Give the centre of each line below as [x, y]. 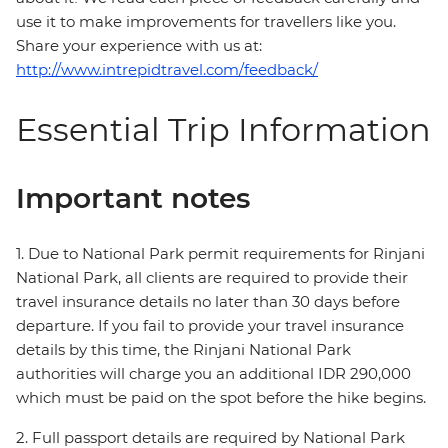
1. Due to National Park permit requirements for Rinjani [220, 254]
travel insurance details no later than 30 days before [208, 302]
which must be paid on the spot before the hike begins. [221, 398]
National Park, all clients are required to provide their [212, 278]
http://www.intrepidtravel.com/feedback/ [167, 70]
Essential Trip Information [223, 130]
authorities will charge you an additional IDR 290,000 [213, 374]
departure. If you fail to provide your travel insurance [210, 326]
